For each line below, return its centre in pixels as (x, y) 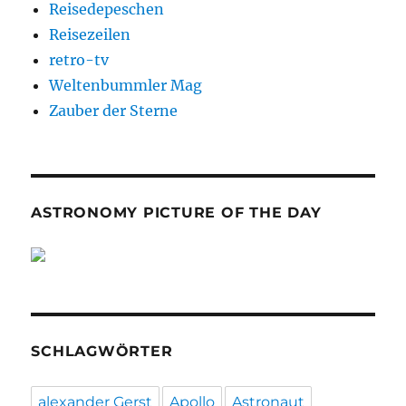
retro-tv (79, 60)
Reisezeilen (90, 35)
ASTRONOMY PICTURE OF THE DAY (176, 213)
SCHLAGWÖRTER (102, 352)
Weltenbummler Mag (126, 86)
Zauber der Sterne (114, 111)
